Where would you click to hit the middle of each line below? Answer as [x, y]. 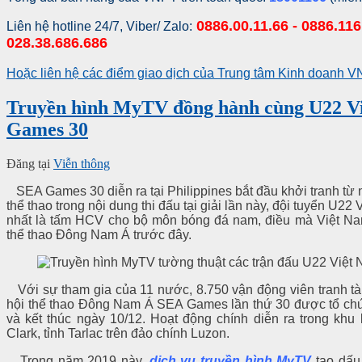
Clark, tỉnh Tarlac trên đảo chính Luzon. [118, 333]
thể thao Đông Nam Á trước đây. [99, 235]
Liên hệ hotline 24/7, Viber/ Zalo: [99, 27]
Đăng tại [28, 164]
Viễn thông [82, 164]
